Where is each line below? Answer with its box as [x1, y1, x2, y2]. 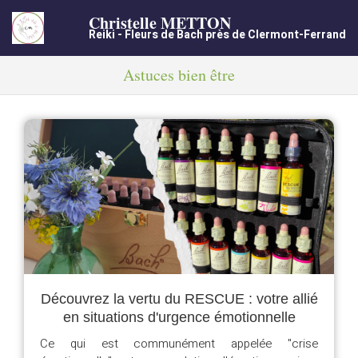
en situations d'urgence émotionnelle [62, 309, 296, 325]
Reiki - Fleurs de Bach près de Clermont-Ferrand [89, 26, 346, 43]
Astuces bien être [123, 64, 235, 86]
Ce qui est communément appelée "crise [40, 335, 318, 352]
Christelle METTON [89, 11, 231, 34]
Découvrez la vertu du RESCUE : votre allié [40, 291, 318, 307]
